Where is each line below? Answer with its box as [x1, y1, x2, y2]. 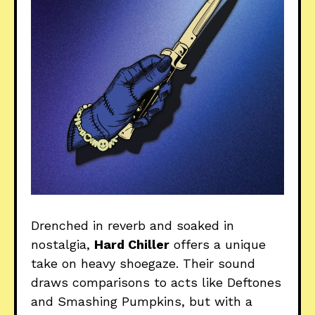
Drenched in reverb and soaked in [31, 217, 234, 233]
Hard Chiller [94, 236, 169, 252]
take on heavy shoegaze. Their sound [31, 255, 255, 271]
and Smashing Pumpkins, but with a [31, 293, 252, 309]
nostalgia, [31, 236, 94, 252]
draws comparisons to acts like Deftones [31, 274, 281, 290]
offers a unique [169, 236, 266, 252]
